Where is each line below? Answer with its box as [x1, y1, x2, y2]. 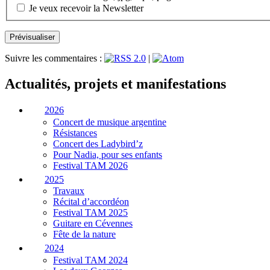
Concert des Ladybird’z [53, 138, 143, 149]
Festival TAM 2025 [53, 207, 128, 218]
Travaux [53, 186, 84, 196]
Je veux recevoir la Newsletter [29, 3, 143, 14]
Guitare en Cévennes [53, 218, 133, 229]
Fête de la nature [53, 229, 116, 240]
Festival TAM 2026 [53, 160, 128, 171]
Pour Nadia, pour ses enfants [53, 149, 162, 160]
